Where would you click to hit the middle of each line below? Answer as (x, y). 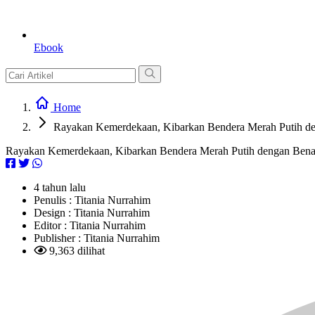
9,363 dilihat (76, 251)
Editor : (52, 225)
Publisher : (59, 238)
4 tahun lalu (60, 187)
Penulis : (54, 200)
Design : (54, 213)
